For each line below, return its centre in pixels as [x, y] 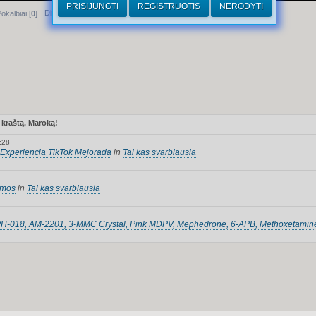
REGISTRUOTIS [169, 6]
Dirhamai [60, 13]
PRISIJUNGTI [92, 6]
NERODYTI [241, 6]
